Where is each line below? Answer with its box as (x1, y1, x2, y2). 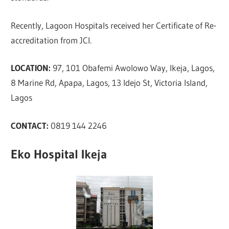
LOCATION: (11, 62, 53, 74)
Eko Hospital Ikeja (11, 147, 107, 162)
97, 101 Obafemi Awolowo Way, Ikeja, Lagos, (53, 62, 215, 74)
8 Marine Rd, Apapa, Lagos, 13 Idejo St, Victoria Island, (11, 77, 208, 88)
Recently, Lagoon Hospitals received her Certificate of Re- (11, 19, 217, 31)
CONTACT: (11, 120, 51, 131)
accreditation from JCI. (11, 34, 92, 45)
